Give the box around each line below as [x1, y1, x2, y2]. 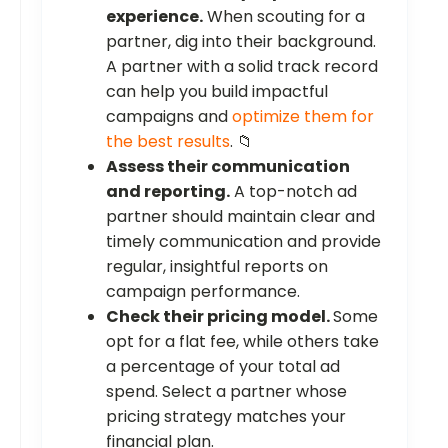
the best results [106, 130, 230, 154]
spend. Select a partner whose [106, 380, 347, 404]
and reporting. [106, 180, 230, 204]
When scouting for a [203, 5, 365, 29]
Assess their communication [106, 155, 350, 179]
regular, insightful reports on [106, 255, 328, 279]
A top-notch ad [230, 180, 357, 204]
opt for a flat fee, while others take [106, 330, 379, 354]
